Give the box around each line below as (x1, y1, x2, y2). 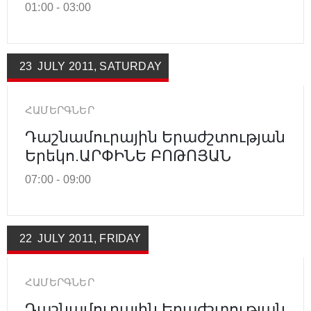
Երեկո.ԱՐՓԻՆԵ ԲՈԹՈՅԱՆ (25, 146, 231, 165)
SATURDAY (99, 60, 162, 72)
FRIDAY (99, 232, 142, 244)
